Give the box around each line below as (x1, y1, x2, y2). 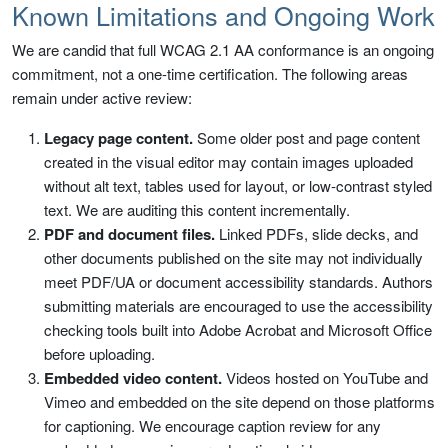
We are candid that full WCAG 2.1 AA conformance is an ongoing (12, 39, 434, 60)
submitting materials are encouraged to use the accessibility (44, 295, 433, 316)
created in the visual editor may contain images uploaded (44, 151, 413, 172)
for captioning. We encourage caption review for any (44, 415, 381, 436)
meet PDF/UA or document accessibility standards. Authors (44, 271, 433, 292)
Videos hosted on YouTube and (222, 367, 428, 388)
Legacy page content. (44, 127, 193, 149)
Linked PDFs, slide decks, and (215, 223, 418, 244)
